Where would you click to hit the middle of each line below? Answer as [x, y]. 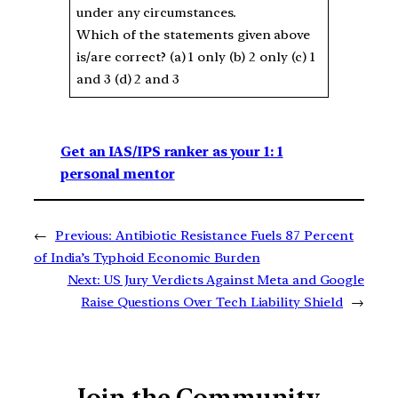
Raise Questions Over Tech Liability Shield [212, 302]
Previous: [84, 236]
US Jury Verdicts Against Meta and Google [234, 280]
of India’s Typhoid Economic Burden [147, 258]
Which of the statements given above [193, 34]
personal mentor [118, 175]
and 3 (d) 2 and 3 [128, 79]
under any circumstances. [158, 12]
